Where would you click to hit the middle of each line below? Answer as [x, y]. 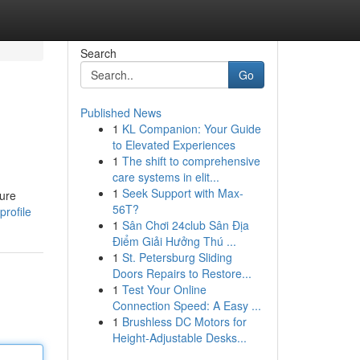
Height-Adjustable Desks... [179, 337]
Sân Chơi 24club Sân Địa [185, 225]
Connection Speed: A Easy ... [186, 305]
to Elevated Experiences [174, 145]
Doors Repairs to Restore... [182, 273]
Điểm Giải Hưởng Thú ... [174, 241]
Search [98, 53]
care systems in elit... [166, 177]
